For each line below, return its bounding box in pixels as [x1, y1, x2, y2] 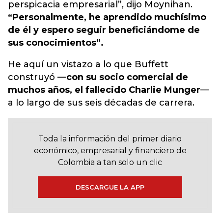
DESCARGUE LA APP [76, 183, 144, 191]
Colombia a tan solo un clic [58, 158, 162, 167]
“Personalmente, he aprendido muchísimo [8, 12, 206, 23]
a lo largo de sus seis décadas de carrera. [8, 97, 194, 108]
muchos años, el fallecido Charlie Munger [8, 84, 200, 95]
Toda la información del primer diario [38, 134, 182, 143]
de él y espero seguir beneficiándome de [8, 25, 200, 35]
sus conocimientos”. [8, 37, 104, 48]
